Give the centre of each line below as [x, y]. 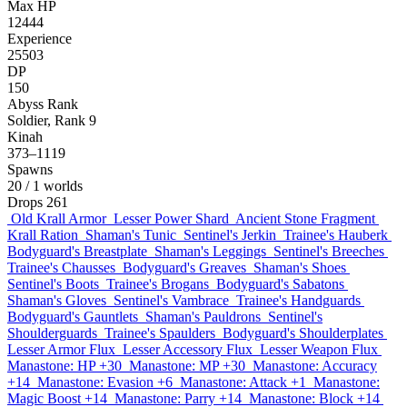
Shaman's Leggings [210, 251]
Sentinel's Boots [53, 284]
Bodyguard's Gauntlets [73, 317]
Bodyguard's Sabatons [280, 284]
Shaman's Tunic [131, 235]
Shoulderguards [52, 333]
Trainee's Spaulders [160, 333]
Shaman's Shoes [300, 268]
